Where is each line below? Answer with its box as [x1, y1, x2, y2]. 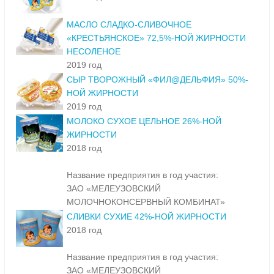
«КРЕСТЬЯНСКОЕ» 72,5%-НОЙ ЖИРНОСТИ [67, 33, 246, 43]
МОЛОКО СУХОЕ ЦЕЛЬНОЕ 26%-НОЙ [67, 116, 221, 127]
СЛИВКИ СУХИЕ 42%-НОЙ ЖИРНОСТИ [67, 212, 226, 222]
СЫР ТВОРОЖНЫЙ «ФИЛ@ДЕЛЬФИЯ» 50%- [67, 75, 248, 85]
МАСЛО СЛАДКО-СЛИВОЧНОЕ [67, 20, 191, 30]
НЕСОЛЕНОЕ [67, 46, 120, 57]
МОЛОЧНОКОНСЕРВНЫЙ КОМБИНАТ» [67, 197, 225, 207]
